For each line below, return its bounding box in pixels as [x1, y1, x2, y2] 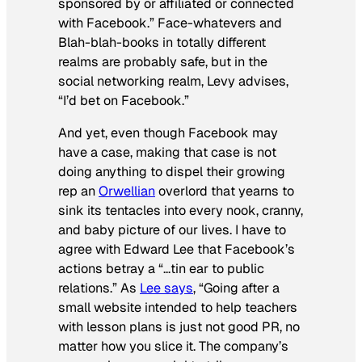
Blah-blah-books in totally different [58, 34, 266, 52]
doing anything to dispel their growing [58, 163, 285, 181]
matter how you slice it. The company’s [58, 338, 288, 356]
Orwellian [99, 183, 155, 200]
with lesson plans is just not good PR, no [58, 318, 300, 336]
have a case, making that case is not [58, 144, 276, 162]
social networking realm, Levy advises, [58, 73, 288, 90]
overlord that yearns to [155, 183, 294, 200]
